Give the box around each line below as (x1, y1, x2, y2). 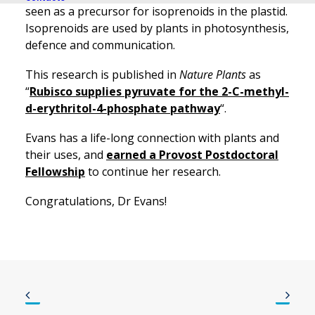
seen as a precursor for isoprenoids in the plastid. (25, 4, 288, 19)
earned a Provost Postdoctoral (106, 147, 278, 162)
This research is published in (25, 67, 179, 82)
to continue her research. (85, 164, 221, 179)
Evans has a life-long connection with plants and (25, 130, 279, 146)
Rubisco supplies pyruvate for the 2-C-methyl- (30, 84, 289, 99)
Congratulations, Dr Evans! (25, 193, 167, 209)
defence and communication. (25, 37, 175, 53)
